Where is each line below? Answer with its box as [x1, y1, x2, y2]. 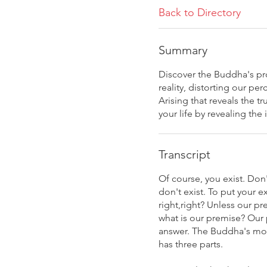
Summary [159, 43, 207, 57]
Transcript [159, 147, 210, 162]
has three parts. [159, 238, 223, 250]
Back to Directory [159, 6, 241, 19]
